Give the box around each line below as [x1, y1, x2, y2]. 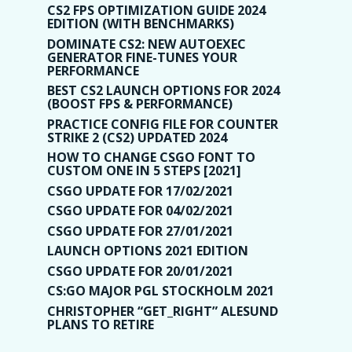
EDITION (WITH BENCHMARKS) [47, 15, 234, 33]
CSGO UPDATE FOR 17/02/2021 [47, 181, 233, 200]
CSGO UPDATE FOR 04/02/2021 [47, 202, 233, 220]
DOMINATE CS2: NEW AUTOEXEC [47, 35, 246, 53]
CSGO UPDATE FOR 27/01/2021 [47, 222, 233, 240]
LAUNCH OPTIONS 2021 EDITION [47, 242, 248, 260]
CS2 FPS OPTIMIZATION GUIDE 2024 [47, 2, 266, 20]
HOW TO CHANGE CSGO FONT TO [47, 148, 255, 167]
